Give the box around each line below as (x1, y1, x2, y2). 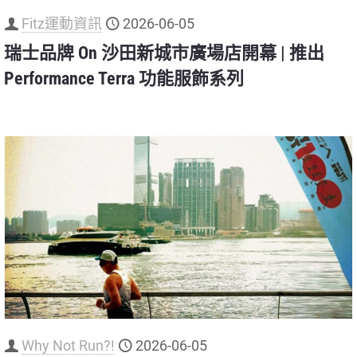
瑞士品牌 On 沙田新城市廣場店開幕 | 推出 (4, 43, 324, 64)
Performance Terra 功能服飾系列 (4, 69, 244, 89)
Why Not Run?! (22, 336, 115, 354)
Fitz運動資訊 (22, 15, 102, 33)
